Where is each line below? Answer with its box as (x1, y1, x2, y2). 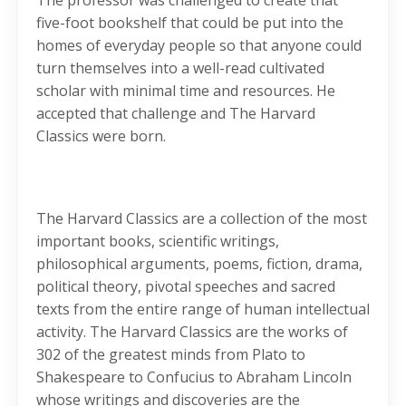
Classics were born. (36, 126, 166, 147)
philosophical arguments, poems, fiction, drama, (36, 254, 362, 275)
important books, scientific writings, (36, 231, 279, 252)
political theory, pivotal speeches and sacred (36, 276, 335, 297)
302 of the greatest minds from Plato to (36, 344, 305, 365)
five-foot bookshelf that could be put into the (36, 13, 343, 34)
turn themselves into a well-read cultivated (36, 58, 324, 79)
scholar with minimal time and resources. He (36, 81, 335, 101)
